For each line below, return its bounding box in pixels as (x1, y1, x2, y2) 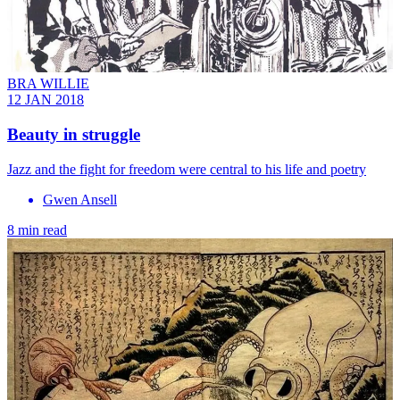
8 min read (7, 221, 67, 237)
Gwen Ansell (43, 191, 117, 207)
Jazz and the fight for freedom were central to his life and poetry (7, 161, 366, 177)
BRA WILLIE (7, 76, 89, 92)
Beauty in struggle (7, 124, 140, 144)
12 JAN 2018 (7, 92, 84, 108)
